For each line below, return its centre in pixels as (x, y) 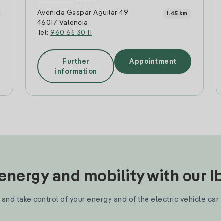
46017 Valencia (63, 23)
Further (76, 61)
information (76, 71)
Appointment (153, 61)
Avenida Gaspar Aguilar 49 (83, 13)
